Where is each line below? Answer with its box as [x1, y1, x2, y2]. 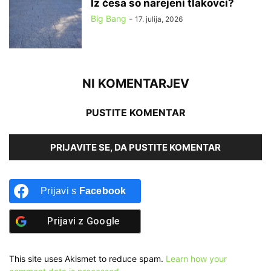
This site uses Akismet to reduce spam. [9, 253, 166, 264]
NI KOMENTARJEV [82, 76, 189, 91]
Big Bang [91, 13, 126, 24]
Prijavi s [41, 186, 79, 197]
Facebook [79, 186, 126, 197]
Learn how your [166, 253, 227, 264]
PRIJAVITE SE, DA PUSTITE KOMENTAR [50, 142, 221, 154]
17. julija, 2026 [135, 15, 183, 24]
